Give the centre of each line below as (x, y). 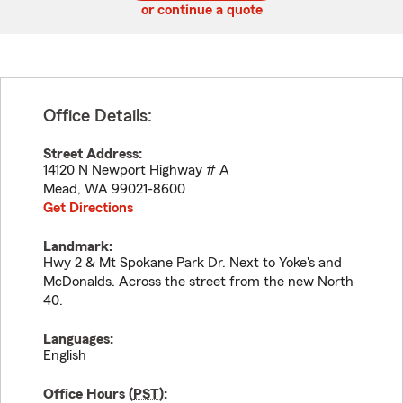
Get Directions (88, 208)
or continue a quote (201, 10)
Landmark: (78, 246)
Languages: (78, 339)
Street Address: (93, 154)
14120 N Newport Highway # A (136, 170)
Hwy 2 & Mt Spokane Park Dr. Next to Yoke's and (193, 263)
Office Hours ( (88, 394)
